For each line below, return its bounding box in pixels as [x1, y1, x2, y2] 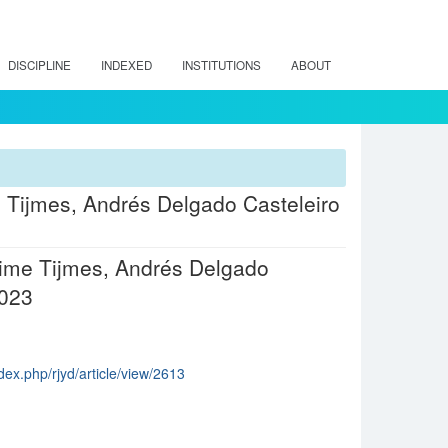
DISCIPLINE [8, 57, 71, 73]
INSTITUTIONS [182, 57, 261, 73]
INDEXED [101, 57, 152, 73]
